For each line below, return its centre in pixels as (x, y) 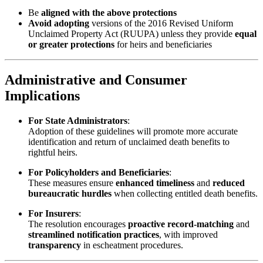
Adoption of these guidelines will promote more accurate (133, 131)
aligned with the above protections (109, 13)
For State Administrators (78, 121)
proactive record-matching (181, 224)
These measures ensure (72, 183)
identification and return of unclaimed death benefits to (129, 142)
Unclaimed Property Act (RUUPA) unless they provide (131, 34)
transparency (55, 245)
